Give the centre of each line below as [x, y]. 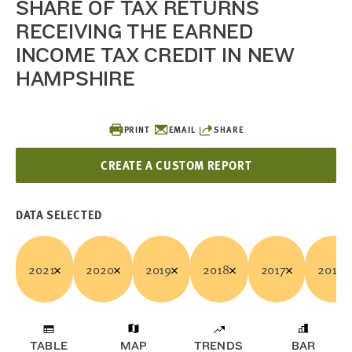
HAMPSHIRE [75, 78]
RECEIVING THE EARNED [134, 31]
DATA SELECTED [59, 214]
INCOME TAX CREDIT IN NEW [155, 55]
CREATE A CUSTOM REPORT [176, 165]
